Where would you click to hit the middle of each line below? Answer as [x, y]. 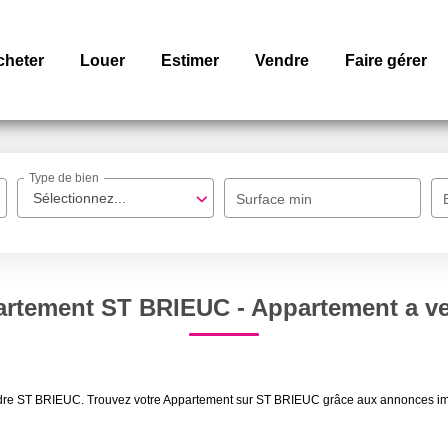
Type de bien [64, 178]
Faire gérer [386, 60]
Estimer [190, 60]
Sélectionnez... [80, 198]
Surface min [274, 199]
